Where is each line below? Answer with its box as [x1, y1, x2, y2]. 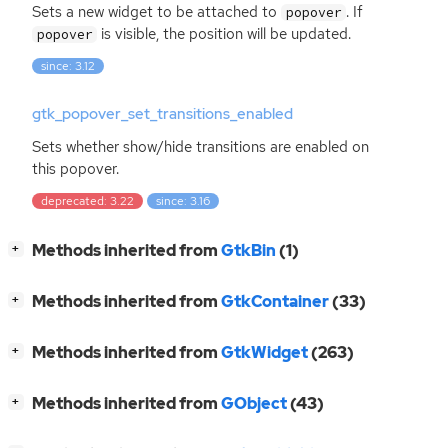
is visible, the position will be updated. [97, 24, 352, 45]
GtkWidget [221, 342, 308, 364]
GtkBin [221, 240, 276, 262]
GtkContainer [221, 291, 329, 313]
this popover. [32, 159, 119, 180]
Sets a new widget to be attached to [32, 2, 281, 23]
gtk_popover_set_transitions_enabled [32, 103, 293, 124]
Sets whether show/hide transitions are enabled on [32, 137, 369, 158]
